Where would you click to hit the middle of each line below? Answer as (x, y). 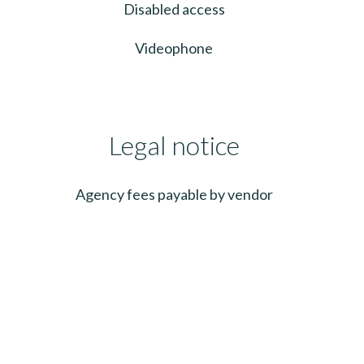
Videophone (174, 48)
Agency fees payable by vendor (174, 194)
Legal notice (174, 145)
